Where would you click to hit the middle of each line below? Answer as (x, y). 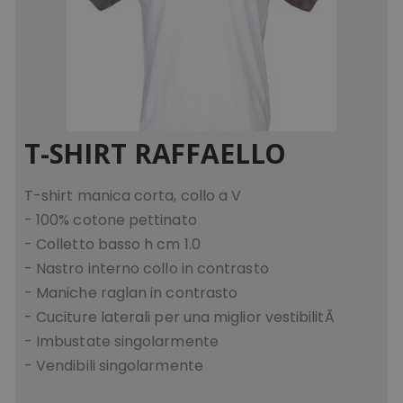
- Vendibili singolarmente (113, 365)
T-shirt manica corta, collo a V (133, 195)
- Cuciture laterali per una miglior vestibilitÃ (181, 317)
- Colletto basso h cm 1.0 (112, 244)
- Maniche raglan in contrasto (131, 292)
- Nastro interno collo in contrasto (146, 268)
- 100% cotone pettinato (110, 219)
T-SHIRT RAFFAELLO (155, 153)
